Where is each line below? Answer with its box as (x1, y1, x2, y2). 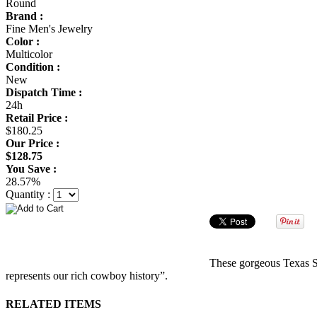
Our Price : (6, 137, 59, 149)
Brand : (6, 9, 43, 22)
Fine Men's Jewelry (6, 22, 93, 35)
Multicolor (6, 47, 52, 60)
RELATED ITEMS (6, 297, 101, 310)
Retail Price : (6, 111, 68, 124)
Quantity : (6, 188, 53, 200)
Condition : (6, 60, 60, 73)
